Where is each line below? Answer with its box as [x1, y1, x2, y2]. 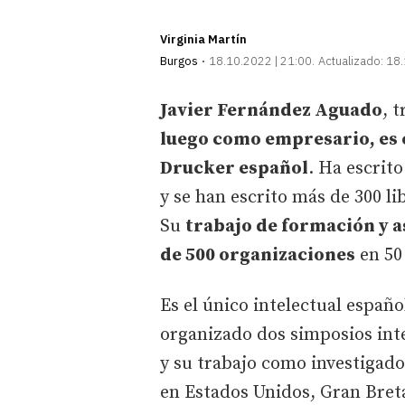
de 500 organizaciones [160, 243, 355, 267]
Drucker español [160, 156, 308, 180]
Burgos [160, 52, 198, 69]
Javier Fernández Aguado [160, 99, 382, 122]
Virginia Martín [160, 31, 247, 47]
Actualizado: [318, 52, 383, 69]
